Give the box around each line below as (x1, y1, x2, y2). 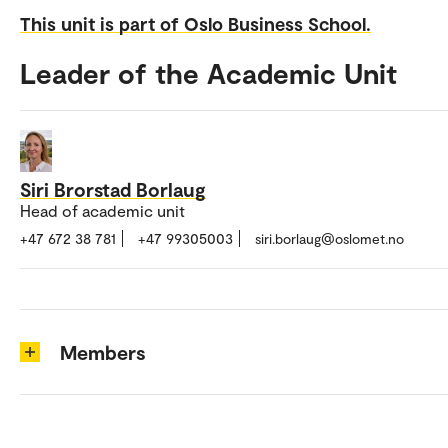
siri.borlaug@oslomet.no (255, 230, 404, 248)
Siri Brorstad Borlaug (20, 177, 206, 202)
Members (60, 340, 146, 365)
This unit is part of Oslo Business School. (20, 11, 371, 35)
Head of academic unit (20, 201, 185, 221)
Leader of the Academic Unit (20, 55, 397, 90)
